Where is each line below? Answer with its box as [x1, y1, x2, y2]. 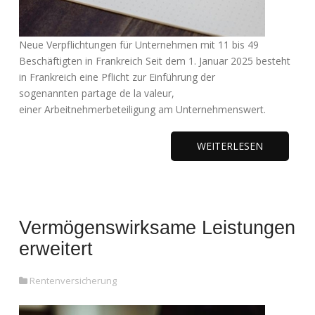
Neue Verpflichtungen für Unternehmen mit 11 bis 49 [19, 38, 259, 51]
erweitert [19, 238, 93, 259]
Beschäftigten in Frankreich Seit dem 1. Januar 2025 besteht [19, 54, 290, 67]
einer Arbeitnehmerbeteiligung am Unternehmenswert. [19, 103, 266, 116]
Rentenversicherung [30, 274, 117, 287]
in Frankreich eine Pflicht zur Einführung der [19, 70, 215, 84]
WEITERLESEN [197, 139, 263, 153]
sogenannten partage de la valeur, [19, 86, 174, 100]
